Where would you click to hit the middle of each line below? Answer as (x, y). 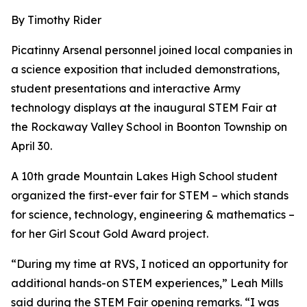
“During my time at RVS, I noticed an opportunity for (149, 264)
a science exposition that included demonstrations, (145, 69)
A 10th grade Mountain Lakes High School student (144, 176)
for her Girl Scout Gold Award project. (110, 234)
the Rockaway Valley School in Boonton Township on (149, 127)
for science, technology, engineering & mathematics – (153, 214)
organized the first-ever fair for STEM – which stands (150, 195)
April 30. (32, 146)
